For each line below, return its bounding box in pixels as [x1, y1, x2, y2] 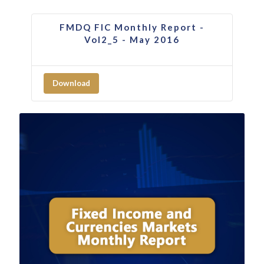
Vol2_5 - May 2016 [84, 34, 180, 45]
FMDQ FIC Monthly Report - [60, 21, 204, 32]
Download [52, 78, 90, 88]
